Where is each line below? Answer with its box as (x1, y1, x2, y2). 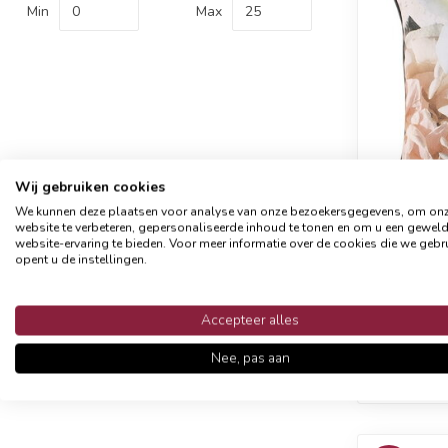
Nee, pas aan (210, 348, 290, 367)
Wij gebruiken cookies (15, 177, 165, 196)
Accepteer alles (201, 310, 299, 329)
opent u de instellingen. (15, 251, 147, 267)
